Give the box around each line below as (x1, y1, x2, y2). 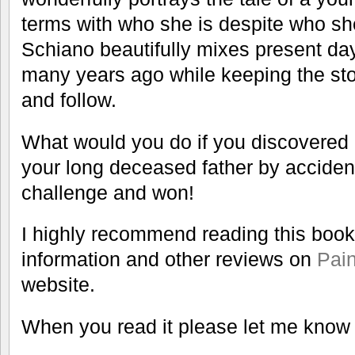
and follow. (21, 88, 116, 111)
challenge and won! (21, 181, 194, 204)
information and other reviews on (21, 248, 317, 271)
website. (21, 273, 95, 296)
